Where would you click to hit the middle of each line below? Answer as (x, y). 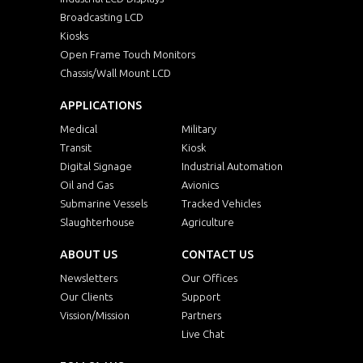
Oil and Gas (87, 184)
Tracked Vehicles (221, 203)
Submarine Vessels (104, 203)
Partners (201, 315)
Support (201, 296)
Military (199, 128)
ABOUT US (89, 254)
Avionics (200, 184)
